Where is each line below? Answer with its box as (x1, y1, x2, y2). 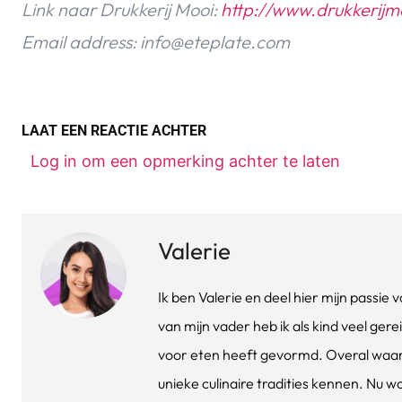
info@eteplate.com (140, 31, 290, 54)
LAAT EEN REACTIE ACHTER (22, 122, 206, 140)
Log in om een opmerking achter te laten (31, 152, 340, 171)
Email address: (22, 31, 140, 54)
